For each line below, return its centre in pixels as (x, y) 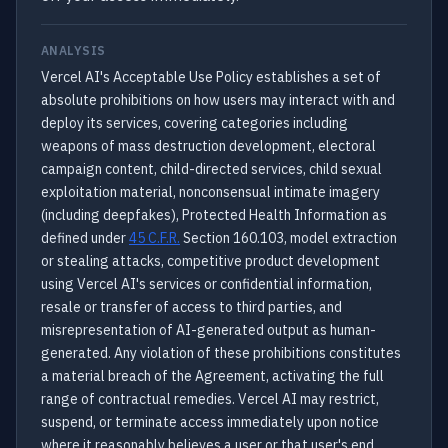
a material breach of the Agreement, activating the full (212, 376)
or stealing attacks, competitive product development (210, 261)
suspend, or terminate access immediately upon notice (210, 422)
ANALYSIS (73, 50)
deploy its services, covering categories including (194, 123)
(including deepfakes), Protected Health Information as (214, 215)
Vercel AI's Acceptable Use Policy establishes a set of (211, 77)
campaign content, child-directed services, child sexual (211, 169)
